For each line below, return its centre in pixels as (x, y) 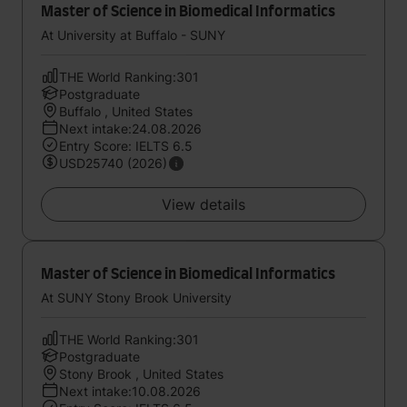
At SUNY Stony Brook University (136, 298)
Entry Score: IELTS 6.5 (126, 146)
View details (203, 204)
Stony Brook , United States (141, 374)
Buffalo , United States (126, 111)
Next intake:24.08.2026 (130, 129)
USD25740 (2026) (113, 163)
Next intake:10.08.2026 (130, 391)
